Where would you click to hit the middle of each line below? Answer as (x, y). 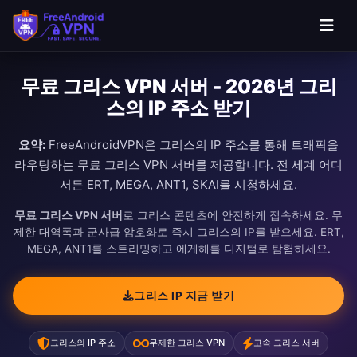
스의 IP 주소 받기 (178, 108)
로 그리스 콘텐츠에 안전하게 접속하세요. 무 (233, 215)
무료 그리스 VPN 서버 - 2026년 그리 (178, 86)
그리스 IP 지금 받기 (184, 295)
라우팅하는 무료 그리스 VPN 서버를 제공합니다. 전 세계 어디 (178, 165)
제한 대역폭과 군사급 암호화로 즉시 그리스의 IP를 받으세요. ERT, (178, 232)
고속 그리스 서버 (286, 343)
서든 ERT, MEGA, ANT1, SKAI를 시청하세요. (178, 184)
